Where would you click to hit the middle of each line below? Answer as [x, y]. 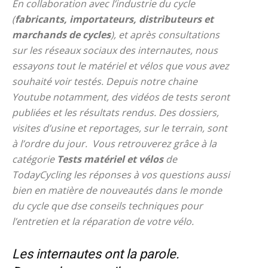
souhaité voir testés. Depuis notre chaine [105, 81]
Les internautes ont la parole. [96, 254]
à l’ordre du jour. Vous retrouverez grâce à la [114, 144]
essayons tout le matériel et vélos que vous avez [121, 66]
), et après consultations [165, 35]
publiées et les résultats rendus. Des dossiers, [115, 112]
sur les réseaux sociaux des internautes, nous [115, 50]
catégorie [34, 159]
